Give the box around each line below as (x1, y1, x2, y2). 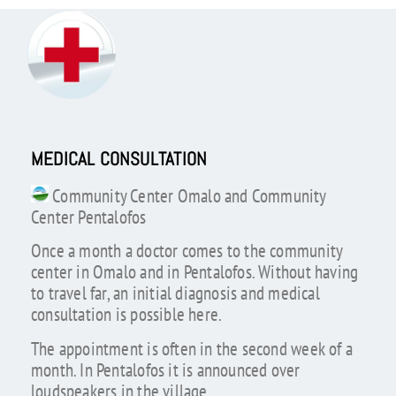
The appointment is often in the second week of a (30, 337, 353, 361)
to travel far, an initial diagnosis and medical (30, 281, 320, 306)
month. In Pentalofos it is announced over (30, 358, 301, 382)
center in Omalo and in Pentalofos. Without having (30, 260, 359, 285)
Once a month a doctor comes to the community (30, 239, 343, 263)
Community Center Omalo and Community (48, 183, 326, 208)
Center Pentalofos (30, 204, 147, 229)
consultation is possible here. (30, 302, 223, 327)
